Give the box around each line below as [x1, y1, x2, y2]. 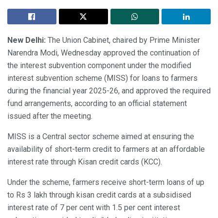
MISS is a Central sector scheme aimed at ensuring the [7, 131, 194, 141]
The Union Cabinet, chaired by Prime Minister [46, 35, 200, 45]
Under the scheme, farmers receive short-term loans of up [7, 177, 204, 187]
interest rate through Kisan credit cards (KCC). [7, 157, 162, 166]
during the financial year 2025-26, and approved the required [7, 86, 211, 95]
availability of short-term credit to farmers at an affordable [7, 144, 205, 154]
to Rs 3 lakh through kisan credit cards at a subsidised [7, 190, 191, 200]
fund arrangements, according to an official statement [7, 98, 187, 108]
